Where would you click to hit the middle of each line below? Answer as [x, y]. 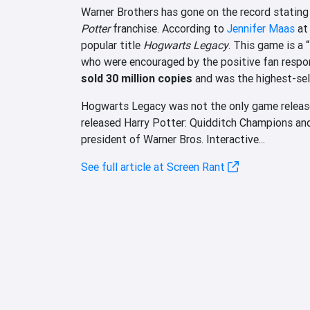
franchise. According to [168, 29]
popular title [112, 45]
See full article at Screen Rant [154, 167]
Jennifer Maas [261, 29]
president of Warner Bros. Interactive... [173, 139]
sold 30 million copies [137, 79]
